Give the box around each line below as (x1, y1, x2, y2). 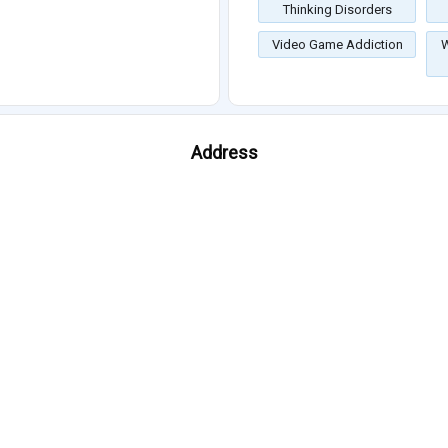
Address (190, 142, 258, 164)
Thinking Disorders (282, 2, 392, 18)
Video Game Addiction (271, 37, 403, 53)
